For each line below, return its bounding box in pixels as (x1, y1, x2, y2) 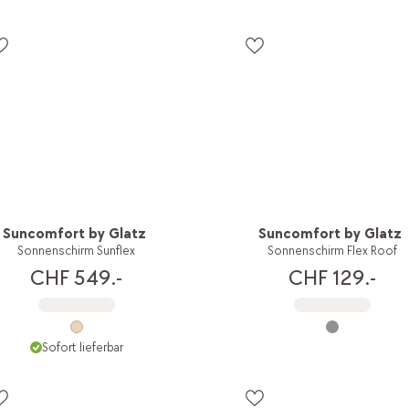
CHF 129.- (288, 264, 376, 291)
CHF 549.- (30, 264, 123, 291)
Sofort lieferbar (41, 339, 123, 355)
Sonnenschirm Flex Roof (267, 242, 397, 258)
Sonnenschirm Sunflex (17, 242, 136, 258)
